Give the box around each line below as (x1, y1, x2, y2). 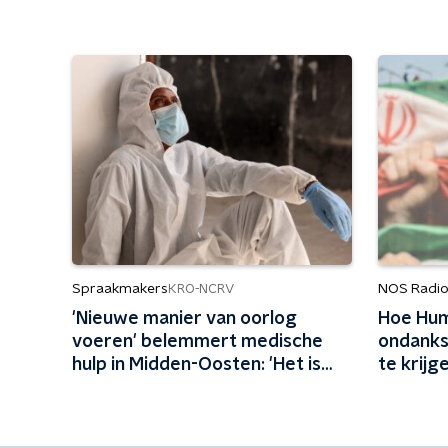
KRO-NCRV (168, 282, 234, 296)
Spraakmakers (72, 282, 168, 296)
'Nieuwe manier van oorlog (72, 310, 297, 328)
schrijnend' (72, 379, 163, 397)
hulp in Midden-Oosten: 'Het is (72, 356, 321, 374)
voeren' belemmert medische (72, 333, 323, 351)
